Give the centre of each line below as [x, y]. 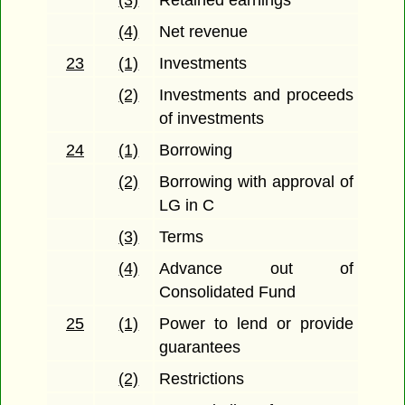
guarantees [200, 348]
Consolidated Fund [228, 292]
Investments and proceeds [256, 95]
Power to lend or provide [256, 324]
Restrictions [202, 379]
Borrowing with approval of [256, 182]
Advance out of [256, 269]
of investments [212, 119]
